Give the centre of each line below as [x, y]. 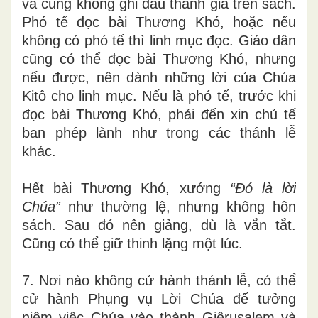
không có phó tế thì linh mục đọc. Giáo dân [159, 40]
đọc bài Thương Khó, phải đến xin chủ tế [159, 114]
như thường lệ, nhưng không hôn [178, 206]
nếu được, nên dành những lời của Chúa [159, 77]
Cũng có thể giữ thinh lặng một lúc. [132, 243]
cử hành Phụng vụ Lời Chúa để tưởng [159, 298]
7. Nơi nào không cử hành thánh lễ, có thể [159, 280]
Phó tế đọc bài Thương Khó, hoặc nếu [159, 22]
